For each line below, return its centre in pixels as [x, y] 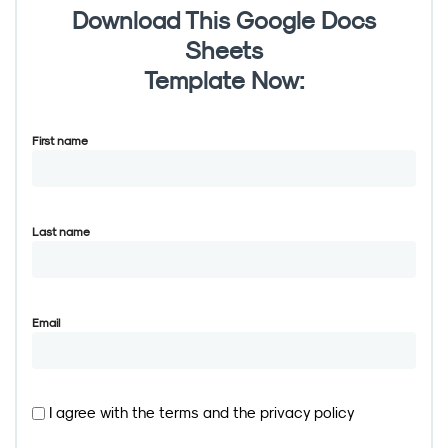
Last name [61, 231]
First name [60, 140]
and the [231, 412]
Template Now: [224, 80]
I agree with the [104, 412]
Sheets [224, 50]
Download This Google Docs [224, 20]
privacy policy [307, 412]
